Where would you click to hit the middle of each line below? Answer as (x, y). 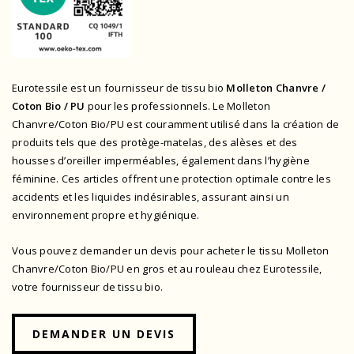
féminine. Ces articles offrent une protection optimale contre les (171, 178)
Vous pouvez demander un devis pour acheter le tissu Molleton (171, 250)
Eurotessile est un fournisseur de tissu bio (118, 87)
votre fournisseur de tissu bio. (88, 286)
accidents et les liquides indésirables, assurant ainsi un (151, 196)
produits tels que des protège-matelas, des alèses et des (155, 142)
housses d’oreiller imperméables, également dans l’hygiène (161, 160)
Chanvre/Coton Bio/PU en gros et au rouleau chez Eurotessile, (167, 268)
